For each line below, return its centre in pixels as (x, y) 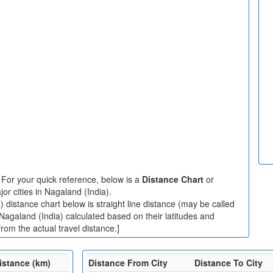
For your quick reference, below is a (72, 179)
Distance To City (229, 263)
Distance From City (128, 263)
